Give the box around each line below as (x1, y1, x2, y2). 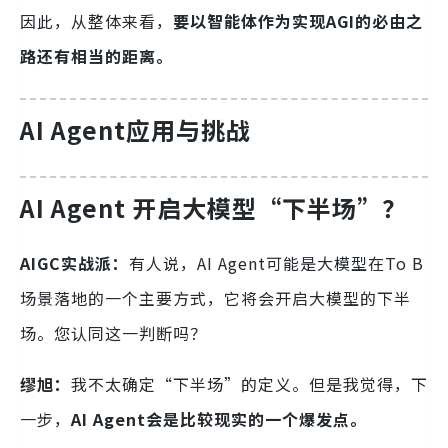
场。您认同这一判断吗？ (20, 321, 207, 346)
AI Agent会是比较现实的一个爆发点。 (71, 407, 367, 432)
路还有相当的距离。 (20, 43, 173, 68)
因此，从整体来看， (20, 8, 173, 33)
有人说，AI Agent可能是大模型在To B (129, 251, 424, 276)
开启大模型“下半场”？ (132, 190, 407, 226)
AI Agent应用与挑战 (20, 111, 251, 147)
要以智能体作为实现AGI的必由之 (173, 8, 423, 33)
